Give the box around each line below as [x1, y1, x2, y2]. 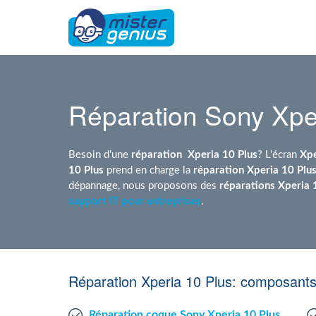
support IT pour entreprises [68, 195, 201, 206]
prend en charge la [104, 164, 193, 175]
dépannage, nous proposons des [68, 180, 219, 190]
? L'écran [257, 149, 300, 159]
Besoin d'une [68, 149, 131, 159]
